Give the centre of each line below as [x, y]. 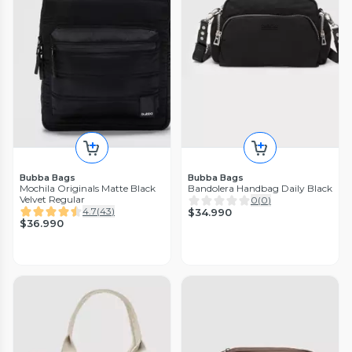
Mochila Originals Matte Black [88, 188]
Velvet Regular [52, 199]
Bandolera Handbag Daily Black [260, 188]
